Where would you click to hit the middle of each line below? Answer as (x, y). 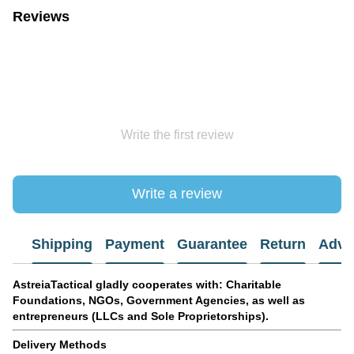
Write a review (177, 194)
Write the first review (177, 134)
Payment (135, 245)
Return (283, 245)
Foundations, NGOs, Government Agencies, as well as (159, 300)
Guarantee (212, 245)
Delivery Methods (60, 344)
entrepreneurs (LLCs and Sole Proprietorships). (141, 316)
